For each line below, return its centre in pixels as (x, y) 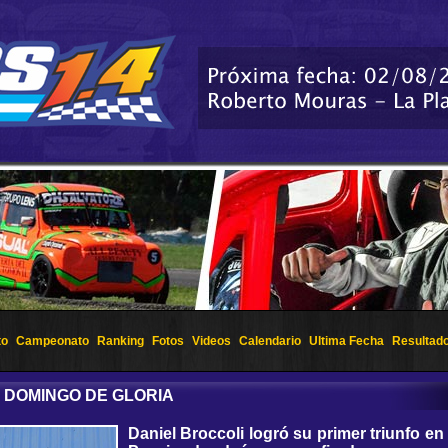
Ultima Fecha (346, 341)
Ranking (120, 341)
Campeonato (52, 341)
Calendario (270, 341)
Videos (211, 341)
